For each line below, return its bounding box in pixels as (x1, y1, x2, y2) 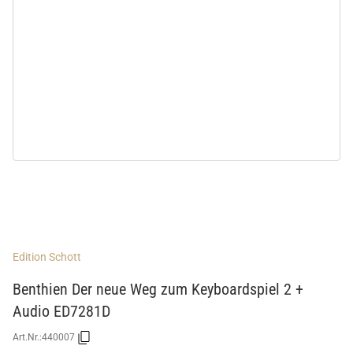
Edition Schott (13, 250, 81, 263)
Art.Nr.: (13, 332, 42, 344)
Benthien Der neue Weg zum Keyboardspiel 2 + (13, 279, 303, 299)
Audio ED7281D (13, 301, 110, 321)
